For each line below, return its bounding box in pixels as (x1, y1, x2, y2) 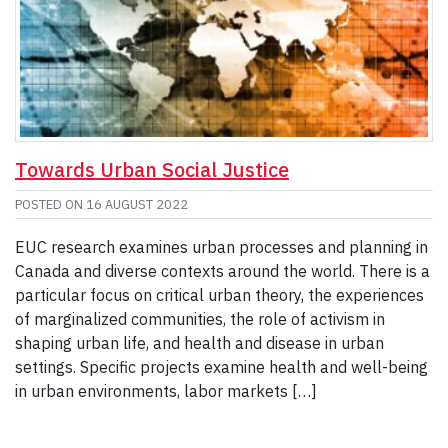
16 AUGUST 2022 (86, 196, 188, 214)
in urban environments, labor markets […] (15, 381, 317, 402)
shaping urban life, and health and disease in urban (15, 333, 384, 354)
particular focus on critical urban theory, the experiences (15, 285, 424, 306)
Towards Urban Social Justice (15, 156, 289, 184)
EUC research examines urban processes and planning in (15, 237, 428, 258)
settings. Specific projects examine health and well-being (15, 357, 428, 378)
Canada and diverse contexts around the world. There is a (15, 261, 430, 282)
